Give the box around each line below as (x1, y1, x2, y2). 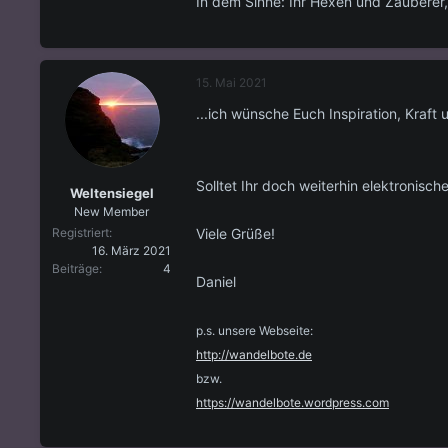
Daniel (196, 272, 236, 290)
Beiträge (52, 261, 99, 277)
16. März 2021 (92, 243, 171, 259)
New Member (74, 204, 149, 220)
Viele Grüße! (196, 224, 275, 242)
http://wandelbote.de (196, 346, 312, 362)
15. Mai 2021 (196, 74, 267, 90)
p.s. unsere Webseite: (196, 322, 313, 338)
